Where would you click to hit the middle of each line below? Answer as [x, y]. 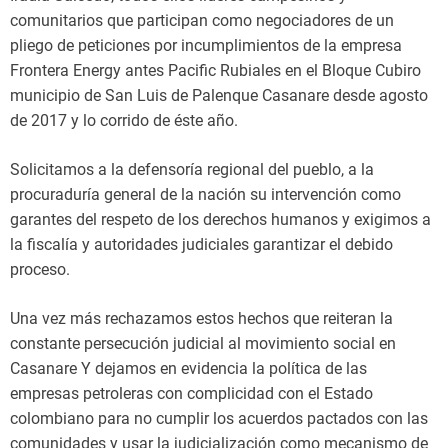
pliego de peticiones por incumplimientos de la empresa [206, 45]
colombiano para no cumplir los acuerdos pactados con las [219, 418]
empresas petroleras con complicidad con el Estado [191, 393]
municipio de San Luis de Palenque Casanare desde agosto [219, 95]
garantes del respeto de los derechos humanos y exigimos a [220, 219]
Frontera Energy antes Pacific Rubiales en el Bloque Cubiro [215, 70]
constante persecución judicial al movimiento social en [203, 343]
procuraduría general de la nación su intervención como [205, 194]
